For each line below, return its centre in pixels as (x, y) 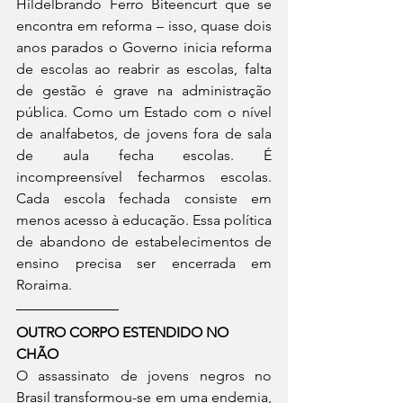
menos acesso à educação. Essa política (144, 220)
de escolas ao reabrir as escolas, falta (144, 69)
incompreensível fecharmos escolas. (144, 177)
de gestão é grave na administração (144, 90)
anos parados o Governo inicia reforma (144, 47)
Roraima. (46, 285)
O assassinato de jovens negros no (144, 376)
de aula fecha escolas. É (144, 155)
